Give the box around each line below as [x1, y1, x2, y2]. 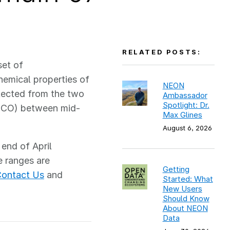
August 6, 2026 [162, 124, 212, 132]
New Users [162, 184, 202, 194]
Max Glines [162, 110, 202, 120]
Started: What [162, 174, 213, 184]
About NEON [162, 203, 208, 213]
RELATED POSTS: [122, 48, 201, 56]
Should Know [162, 194, 209, 203]
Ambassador [162, 90, 207, 100]
